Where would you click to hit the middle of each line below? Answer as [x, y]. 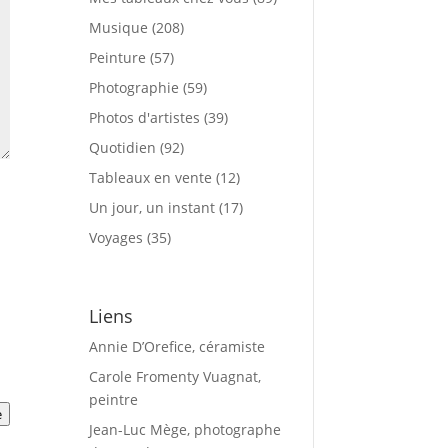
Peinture [118, 57]
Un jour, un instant [152, 207]
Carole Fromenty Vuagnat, [175, 376]
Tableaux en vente [151, 177]
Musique [119, 27]
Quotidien [123, 147]
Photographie [134, 87]
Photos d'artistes [145, 117]
